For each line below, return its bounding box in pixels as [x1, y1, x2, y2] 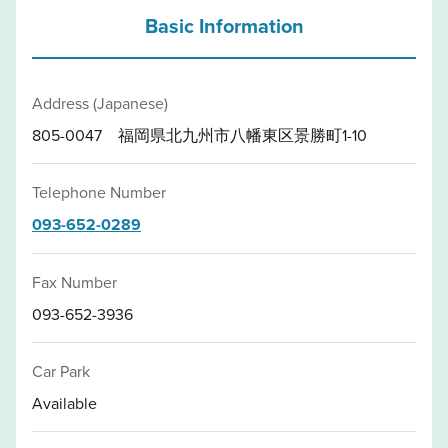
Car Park [32, 359, 90, 382]
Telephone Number [32, 180, 166, 203]
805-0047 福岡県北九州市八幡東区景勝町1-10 [32, 123, 367, 146]
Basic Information [144, 10, 304, 40]
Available [32, 391, 97, 414]
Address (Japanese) [32, 91, 168, 114]
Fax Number [32, 270, 117, 293]
